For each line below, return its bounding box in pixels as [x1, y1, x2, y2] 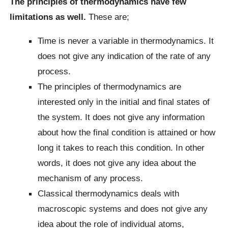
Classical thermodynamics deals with [38, 188, 180, 199]
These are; [89, 11, 130, 22]
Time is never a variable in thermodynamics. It [38, 36, 214, 46]
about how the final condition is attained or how [38, 127, 216, 138]
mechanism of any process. [38, 173, 144, 184]
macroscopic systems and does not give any [38, 204, 208, 214]
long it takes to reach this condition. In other [38, 142, 205, 153]
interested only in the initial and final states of [38, 97, 210, 107]
